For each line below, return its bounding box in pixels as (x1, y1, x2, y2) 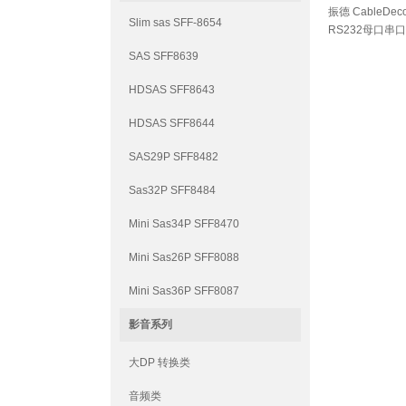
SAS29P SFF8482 (129, 150, 218, 163)
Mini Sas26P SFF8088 (129, 251, 239, 264)
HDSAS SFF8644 (129, 117, 215, 130)
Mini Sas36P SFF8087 (129, 285, 239, 297)
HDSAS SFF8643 (129, 83, 215, 96)
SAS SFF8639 (129, 50, 198, 63)
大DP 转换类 (129, 356, 190, 369)
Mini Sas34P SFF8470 (129, 217, 239, 230)
